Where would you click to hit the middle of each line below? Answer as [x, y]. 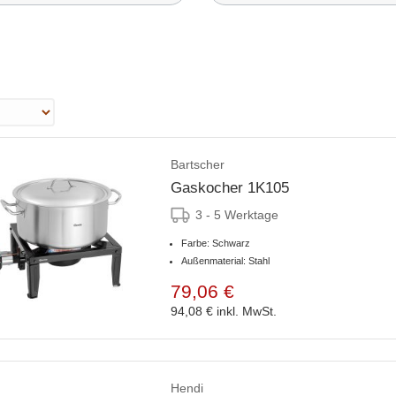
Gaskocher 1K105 [230, 187]
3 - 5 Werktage [237, 214]
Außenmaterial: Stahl [225, 260]
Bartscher [198, 164]
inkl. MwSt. [247, 311]
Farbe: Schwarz [216, 243]
